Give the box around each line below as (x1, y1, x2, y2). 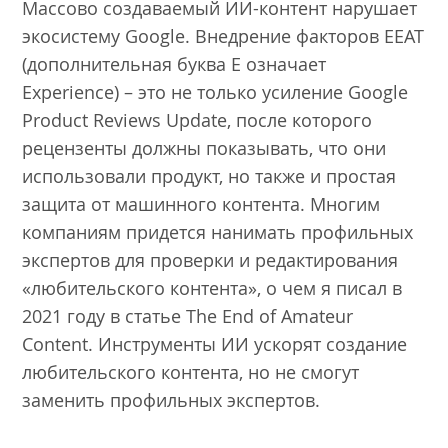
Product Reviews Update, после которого (22, 108, 373, 133)
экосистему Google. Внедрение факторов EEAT (22, 24, 425, 49)
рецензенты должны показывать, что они (22, 136, 387, 161)
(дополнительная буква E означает (22, 52, 327, 77)
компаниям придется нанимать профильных (22, 220, 414, 245)
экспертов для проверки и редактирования (22, 248, 399, 273)
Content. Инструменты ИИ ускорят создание (22, 332, 408, 357)
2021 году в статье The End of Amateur (22, 304, 354, 329)
